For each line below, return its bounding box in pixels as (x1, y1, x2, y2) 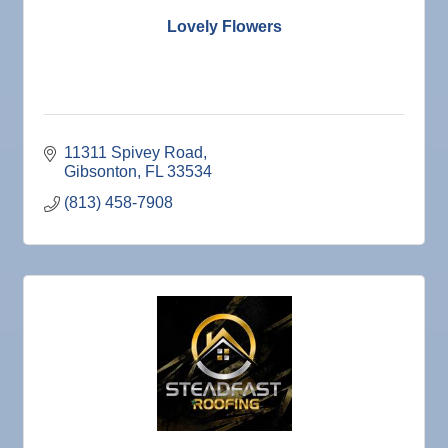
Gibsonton (64, 163, 137, 181)
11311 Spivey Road (64, 144, 203, 162)
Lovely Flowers (166, 17, 282, 35)
